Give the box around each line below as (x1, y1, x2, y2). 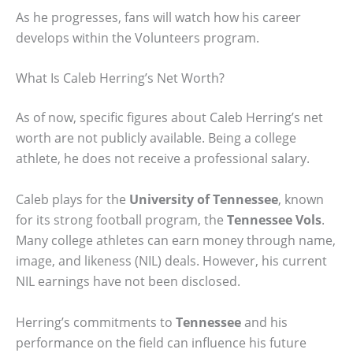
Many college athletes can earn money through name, (16, 232, 336, 250)
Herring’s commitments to (16, 313, 176, 331)
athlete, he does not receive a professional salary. (16, 150, 310, 168)
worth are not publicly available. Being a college (16, 129, 296, 147)
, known (278, 191, 324, 209)
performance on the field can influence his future (16, 333, 307, 351)
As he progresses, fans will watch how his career (16, 8, 301, 26)
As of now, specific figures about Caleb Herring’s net (16, 109, 323, 127)
